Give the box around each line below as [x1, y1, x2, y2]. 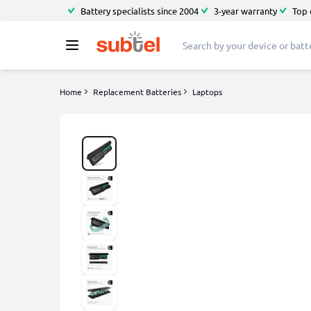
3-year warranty [214, 4, 277, 17]
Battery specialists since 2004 [81, 4, 199, 17]
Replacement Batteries [93, 86, 181, 97]
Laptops [192, 86, 222, 97]
